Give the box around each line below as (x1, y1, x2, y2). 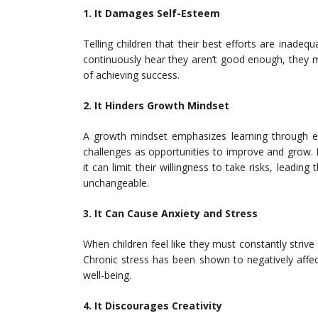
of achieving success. (83, 68, 180, 82)
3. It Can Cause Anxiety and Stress (83, 207, 258, 220)
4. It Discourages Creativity (83, 299, 222, 312)
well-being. (83, 268, 131, 282)
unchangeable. (83, 176, 149, 190)
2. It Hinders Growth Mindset (83, 99, 229, 112)
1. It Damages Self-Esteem (83, 6, 220, 20)
